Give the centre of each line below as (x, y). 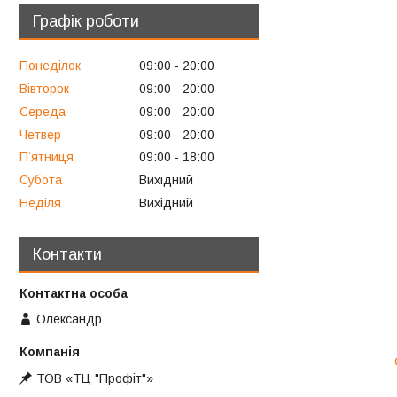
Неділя (40, 203)
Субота (41, 180)
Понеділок (50, 66)
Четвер (40, 134)
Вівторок (44, 89)
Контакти (67, 255)
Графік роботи (86, 22)
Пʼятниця (47, 157)
